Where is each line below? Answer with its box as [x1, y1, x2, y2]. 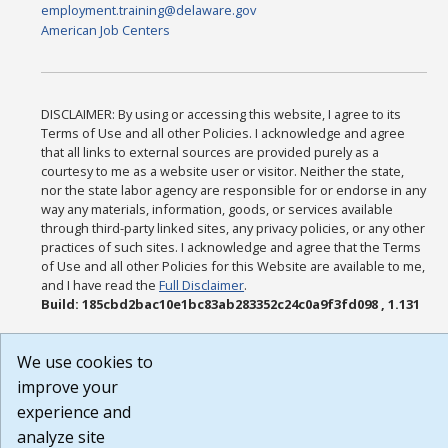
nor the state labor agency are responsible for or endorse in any [41, 181, 427, 200]
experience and [17, 401, 131, 423]
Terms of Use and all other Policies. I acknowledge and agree [41, 124, 406, 143]
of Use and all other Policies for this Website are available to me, [41, 257, 426, 276]
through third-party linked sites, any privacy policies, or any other [41, 219, 426, 238]
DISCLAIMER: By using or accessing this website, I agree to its [41, 105, 402, 124]
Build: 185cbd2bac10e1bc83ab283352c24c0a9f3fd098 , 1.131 [41, 295, 421, 314]
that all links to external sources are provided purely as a [41, 143, 380, 162]
